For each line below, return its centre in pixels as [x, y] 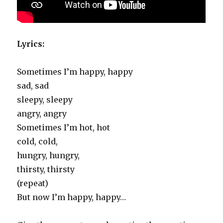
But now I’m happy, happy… [72, 197]
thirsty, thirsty [46, 169]
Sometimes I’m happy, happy [75, 72]
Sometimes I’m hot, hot [64, 127]
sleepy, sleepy [45, 100]
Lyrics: [31, 44]
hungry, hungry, [49, 155]
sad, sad [33, 86]
